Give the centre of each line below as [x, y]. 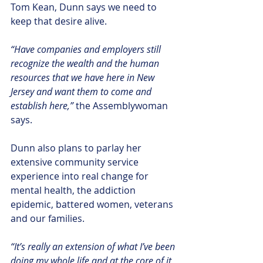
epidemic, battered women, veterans [93, 205]
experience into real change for [81, 176]
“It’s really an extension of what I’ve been [94, 247]
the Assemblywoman [123, 106]
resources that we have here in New [84, 78]
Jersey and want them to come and [82, 92]
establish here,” [43, 106]
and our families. [48, 219]
